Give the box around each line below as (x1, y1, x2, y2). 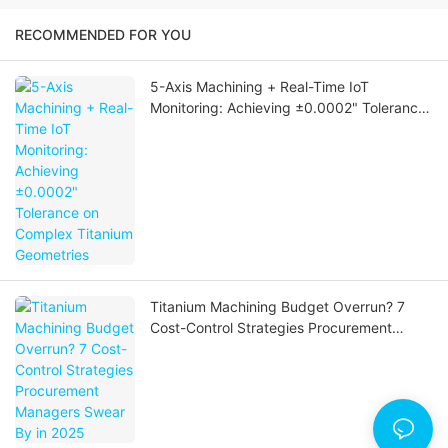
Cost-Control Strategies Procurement (150, 319, 392, 337)
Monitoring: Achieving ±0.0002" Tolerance (150, 99, 426, 117)
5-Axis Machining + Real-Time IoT (150, 78, 370, 96)
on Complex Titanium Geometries (150, 120, 366, 138)
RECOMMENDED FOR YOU (15, 26, 191, 44)
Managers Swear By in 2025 (150, 340, 334, 358)
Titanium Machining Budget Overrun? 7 (150, 298, 405, 316)
